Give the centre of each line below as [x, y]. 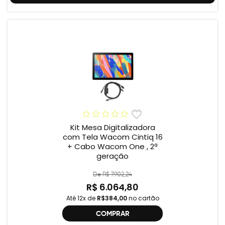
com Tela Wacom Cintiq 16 [113, 137]
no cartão [143, 198]
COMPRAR [113, 213]
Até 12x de [81, 198]
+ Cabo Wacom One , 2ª [113, 146]
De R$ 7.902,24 [113, 174]
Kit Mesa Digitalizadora [113, 127]
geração [113, 156]
